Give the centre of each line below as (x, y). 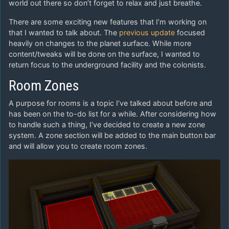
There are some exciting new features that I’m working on (108, 21)
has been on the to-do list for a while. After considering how (112, 113)
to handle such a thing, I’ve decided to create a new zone (107, 124)
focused (190, 32)
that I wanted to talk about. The (64, 32)
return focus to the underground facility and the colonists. (107, 64)
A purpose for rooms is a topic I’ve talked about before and (110, 103)
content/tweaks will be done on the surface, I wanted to (104, 54)
